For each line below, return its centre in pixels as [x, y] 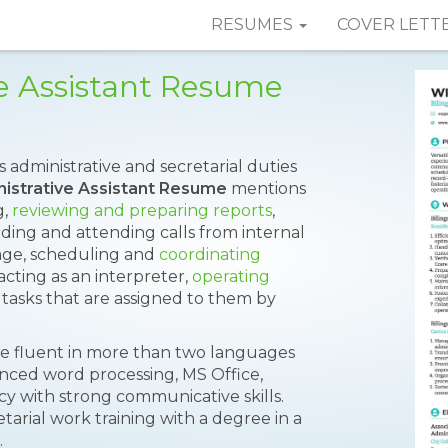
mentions [266, 188]
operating [231, 276]
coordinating [210, 254]
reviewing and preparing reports [142, 210]
